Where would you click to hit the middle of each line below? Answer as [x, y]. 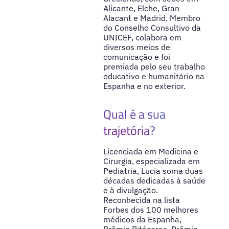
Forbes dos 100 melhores [151, 210]
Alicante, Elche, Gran [141, 8]
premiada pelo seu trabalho [154, 66]
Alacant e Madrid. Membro [152, 18]
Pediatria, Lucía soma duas [153, 171]
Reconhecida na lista [141, 200]
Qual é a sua [134, 114]
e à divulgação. [130, 190]
